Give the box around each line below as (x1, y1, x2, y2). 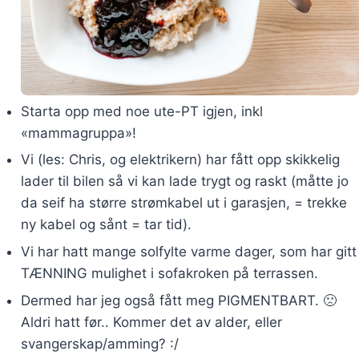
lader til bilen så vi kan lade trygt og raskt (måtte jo (20, 173, 349, 190)
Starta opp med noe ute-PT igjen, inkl (20, 103, 263, 119)
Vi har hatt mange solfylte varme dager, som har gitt (20, 244, 357, 260)
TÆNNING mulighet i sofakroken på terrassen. (20, 265, 318, 282)
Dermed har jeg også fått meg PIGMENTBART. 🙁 (20, 292, 337, 309)
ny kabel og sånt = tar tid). (20, 216, 192, 233)
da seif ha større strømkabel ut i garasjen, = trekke (20, 195, 347, 212)
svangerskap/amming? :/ (20, 336, 179, 352)
